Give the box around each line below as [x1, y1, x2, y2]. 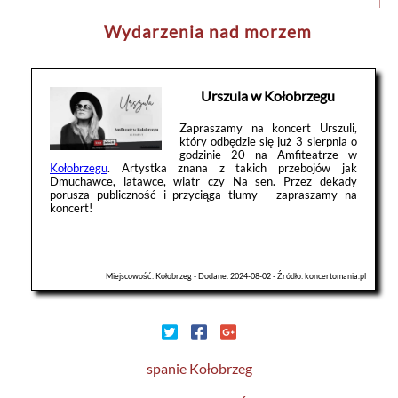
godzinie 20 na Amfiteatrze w [179, 147, 357, 162]
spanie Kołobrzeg [146, 359, 252, 377]
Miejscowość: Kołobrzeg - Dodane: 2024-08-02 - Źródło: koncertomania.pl [105, 270, 366, 281]
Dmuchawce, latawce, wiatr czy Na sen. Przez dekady [50, 173, 357, 188]
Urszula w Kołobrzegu [201, 86, 336, 104]
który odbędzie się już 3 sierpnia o [179, 133, 357, 148]
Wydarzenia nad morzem [104, 20, 312, 42]
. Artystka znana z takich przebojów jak [107, 160, 357, 175]
